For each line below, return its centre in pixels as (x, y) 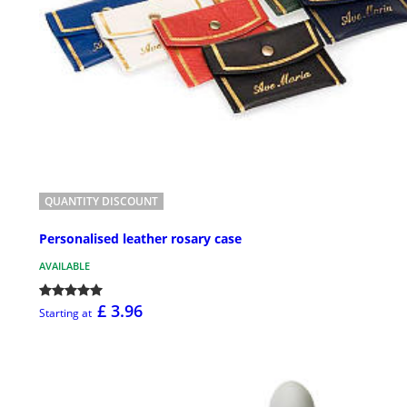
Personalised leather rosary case (140, 238)
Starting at (65, 313)
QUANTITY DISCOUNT (101, 202)
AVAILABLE (65, 265)
